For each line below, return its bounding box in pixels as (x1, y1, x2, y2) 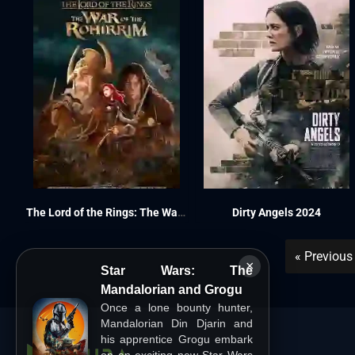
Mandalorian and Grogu (101, 283, 242, 296)
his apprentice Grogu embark (101, 333, 253, 345)
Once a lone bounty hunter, (101, 301, 253, 314)
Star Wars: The (101, 264, 253, 277)
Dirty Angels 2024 (231, 206, 321, 219)
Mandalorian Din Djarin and (101, 317, 253, 330)
